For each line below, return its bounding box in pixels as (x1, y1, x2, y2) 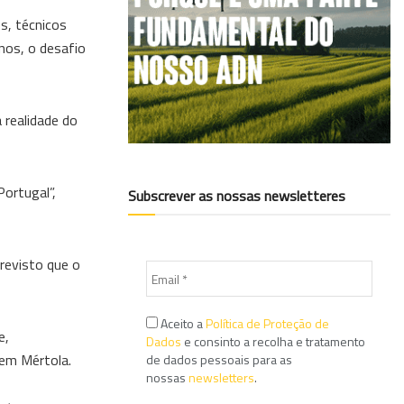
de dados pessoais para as (146, 350, 292, 370)
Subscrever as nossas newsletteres (128, 185, 345, 207)
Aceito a (158, 314, 206, 334)
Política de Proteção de (206, 314, 329, 334)
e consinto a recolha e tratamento (181, 332, 365, 352)
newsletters (188, 368, 254, 388)
